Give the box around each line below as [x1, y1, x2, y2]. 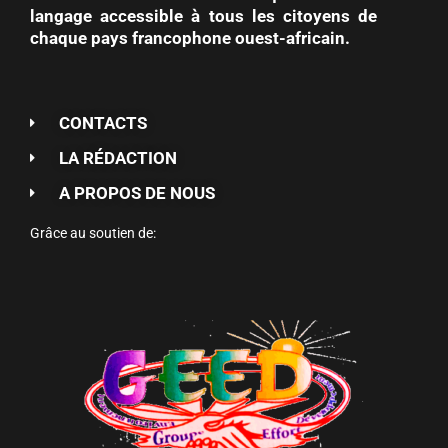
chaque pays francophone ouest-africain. [30, 28, 350, 49]
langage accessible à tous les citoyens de [30, 6, 378, 27]
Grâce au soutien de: [30, 225, 156, 242]
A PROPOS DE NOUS [58, 183, 215, 204]
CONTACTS [58, 113, 147, 134]
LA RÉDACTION [58, 148, 177, 169]
